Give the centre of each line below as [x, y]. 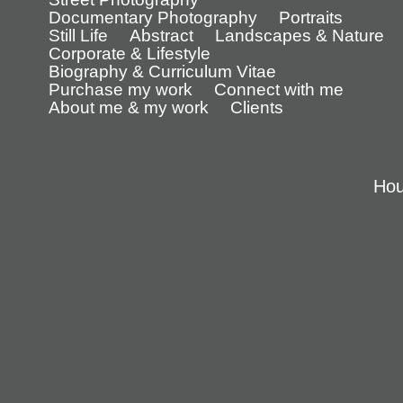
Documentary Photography [152, 18]
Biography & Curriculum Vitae [162, 72]
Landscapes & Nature [299, 36]
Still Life [78, 36]
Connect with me [278, 90]
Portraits [310, 18]
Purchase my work [120, 90]
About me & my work [128, 107]
